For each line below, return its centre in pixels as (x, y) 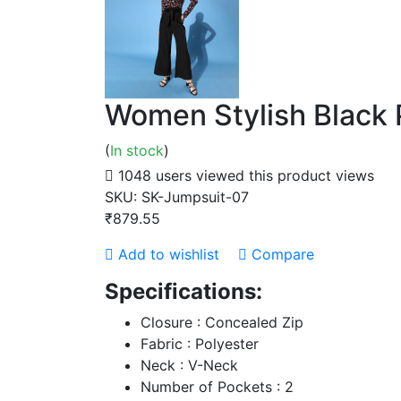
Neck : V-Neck (189, 365)
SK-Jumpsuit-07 (195, 197)
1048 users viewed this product (225, 175)
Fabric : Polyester (200, 344)
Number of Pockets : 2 (217, 387)
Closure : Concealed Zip (222, 322)
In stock (137, 150)
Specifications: (183, 291)
